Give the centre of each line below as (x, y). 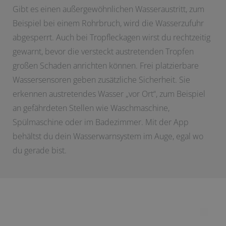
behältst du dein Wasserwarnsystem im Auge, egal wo (108, 136)
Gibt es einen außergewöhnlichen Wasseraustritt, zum (108, 9)
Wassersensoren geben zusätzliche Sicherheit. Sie (101, 80)
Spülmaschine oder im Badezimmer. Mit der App (101, 122)
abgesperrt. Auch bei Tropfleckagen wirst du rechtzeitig (111, 38)
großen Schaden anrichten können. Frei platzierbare (106, 66)
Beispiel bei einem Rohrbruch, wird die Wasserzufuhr (108, 23)
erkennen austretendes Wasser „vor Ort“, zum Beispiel (109, 94)
